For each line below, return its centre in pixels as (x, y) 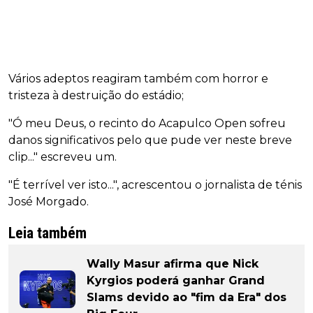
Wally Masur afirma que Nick (173, 264)
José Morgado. (49, 202)
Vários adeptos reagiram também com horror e (138, 79)
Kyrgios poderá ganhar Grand (176, 281)
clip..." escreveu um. (63, 157)
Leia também (48, 233)
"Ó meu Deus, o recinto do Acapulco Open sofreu (147, 124)
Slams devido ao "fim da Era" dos (187, 298)
